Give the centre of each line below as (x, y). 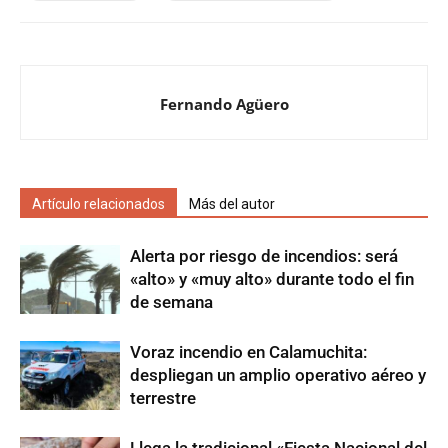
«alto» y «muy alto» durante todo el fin (272, 279)
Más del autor (232, 204)
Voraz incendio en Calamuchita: (248, 352)
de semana (171, 302)
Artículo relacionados (98, 204)
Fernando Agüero (224, 104)
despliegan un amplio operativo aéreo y (278, 375)
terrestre (163, 398)
